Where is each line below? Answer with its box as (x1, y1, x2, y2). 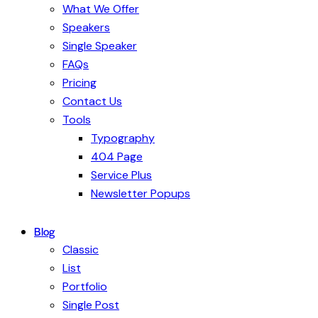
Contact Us (62, 94, 122, 109)
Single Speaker (62, 38, 137, 54)
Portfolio (62, 279, 107, 295)
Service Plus (91, 168, 152, 183)
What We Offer (62, 1, 139, 17)
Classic (62, 242, 99, 258)
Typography (91, 131, 155, 146)
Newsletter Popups (91, 186, 190, 202)
